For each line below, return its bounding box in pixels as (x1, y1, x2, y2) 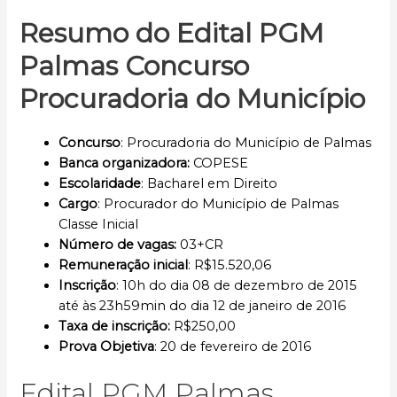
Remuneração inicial (58, 257, 189, 274)
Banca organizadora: (58, 155, 194, 172)
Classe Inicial (58, 216, 139, 233)
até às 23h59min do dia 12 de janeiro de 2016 (58, 298, 346, 315)
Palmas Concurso (19, 50, 250, 83)
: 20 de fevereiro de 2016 (154, 339, 312, 355)
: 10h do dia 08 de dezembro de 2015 (116, 277, 358, 294)
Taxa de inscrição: (58, 318, 175, 335)
